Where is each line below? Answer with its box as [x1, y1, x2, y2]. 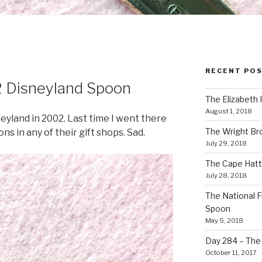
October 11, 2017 [205, 248, 257, 257]
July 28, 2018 [205, 171, 247, 180]
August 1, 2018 [205, 106, 252, 115]
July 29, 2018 [205, 139, 247, 147]
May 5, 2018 [205, 216, 243, 225]
